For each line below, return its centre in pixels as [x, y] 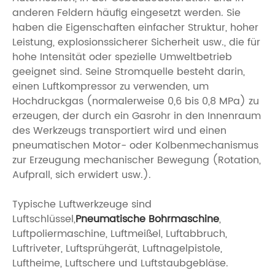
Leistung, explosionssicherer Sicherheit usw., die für [136, 42]
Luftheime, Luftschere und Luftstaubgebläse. [120, 263]
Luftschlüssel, [44, 219]
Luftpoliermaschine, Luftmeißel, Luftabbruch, [120, 234]
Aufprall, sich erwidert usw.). [82, 175]
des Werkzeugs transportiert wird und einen [119, 130]
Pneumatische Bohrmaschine [147, 219]
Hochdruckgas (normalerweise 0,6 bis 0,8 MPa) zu [136, 101]
